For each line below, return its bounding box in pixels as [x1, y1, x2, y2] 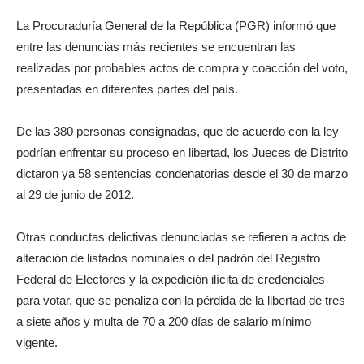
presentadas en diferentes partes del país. [16, 81, 238, 96]
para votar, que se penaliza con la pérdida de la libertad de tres [16, 292, 345, 307]
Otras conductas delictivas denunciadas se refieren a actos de [16, 229, 346, 244]
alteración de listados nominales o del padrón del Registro [16, 250, 320, 265]
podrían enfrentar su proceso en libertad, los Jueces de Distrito [16, 145, 348, 159]
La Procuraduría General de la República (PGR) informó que [16, 18, 336, 32]
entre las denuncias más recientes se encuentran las [16, 39, 296, 54]
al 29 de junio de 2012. [16, 187, 134, 201]
